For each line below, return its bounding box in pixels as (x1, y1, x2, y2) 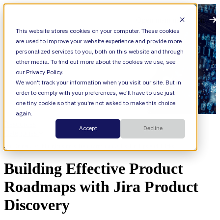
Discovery (4, 196, 70, 214)
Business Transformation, (55, 143, 115, 150)
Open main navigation (136, 15, 205, 24)
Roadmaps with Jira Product (4, 178, 198, 196)
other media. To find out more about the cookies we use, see (16, 57, 175, 67)
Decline (143, 124, 163, 134)
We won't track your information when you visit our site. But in (16, 78, 181, 87)
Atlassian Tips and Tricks (115, 143, 174, 150)
